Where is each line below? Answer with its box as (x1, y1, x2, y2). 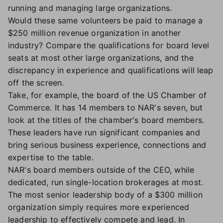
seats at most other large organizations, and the (8, 53, 194, 63)
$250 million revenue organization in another (8, 28, 181, 38)
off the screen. (8, 78, 64, 88)
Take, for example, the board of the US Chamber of (8, 90, 207, 100)
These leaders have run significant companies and (8, 127, 200, 137)
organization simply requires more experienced (8, 202, 190, 212)
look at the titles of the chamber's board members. (8, 115, 205, 125)
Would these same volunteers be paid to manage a (8, 15, 203, 25)
